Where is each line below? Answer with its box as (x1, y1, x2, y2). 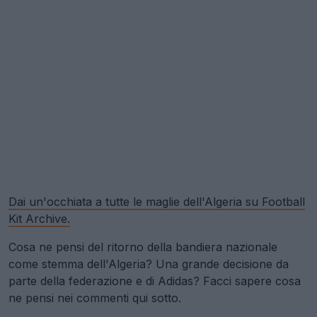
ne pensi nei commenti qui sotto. (8, 291, 181, 305)
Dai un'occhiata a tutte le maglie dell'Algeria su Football (8, 195, 305, 209)
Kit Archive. (8, 212, 70, 226)
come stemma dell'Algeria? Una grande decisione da (8, 257, 289, 271)
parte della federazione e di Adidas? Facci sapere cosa (8, 274, 301, 288)
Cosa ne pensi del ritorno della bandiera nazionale (8, 240, 277, 254)
